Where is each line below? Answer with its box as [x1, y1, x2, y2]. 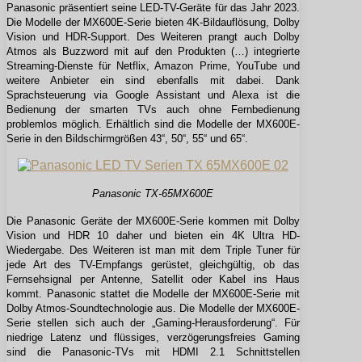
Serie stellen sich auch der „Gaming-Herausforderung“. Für [6, 317, 300, 330]
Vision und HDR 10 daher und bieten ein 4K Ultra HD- [6, 229, 300, 242]
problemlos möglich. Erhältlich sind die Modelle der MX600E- [6, 118, 300, 131]
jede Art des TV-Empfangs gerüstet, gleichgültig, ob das [6, 259, 300, 271]
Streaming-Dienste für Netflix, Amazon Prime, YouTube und [6, 60, 300, 73]
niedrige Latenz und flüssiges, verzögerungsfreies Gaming [6, 331, 300, 344]
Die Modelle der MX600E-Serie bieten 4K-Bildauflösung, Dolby [6, 16, 300, 29]
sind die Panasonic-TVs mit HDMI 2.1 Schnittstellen [6, 346, 300, 359]
